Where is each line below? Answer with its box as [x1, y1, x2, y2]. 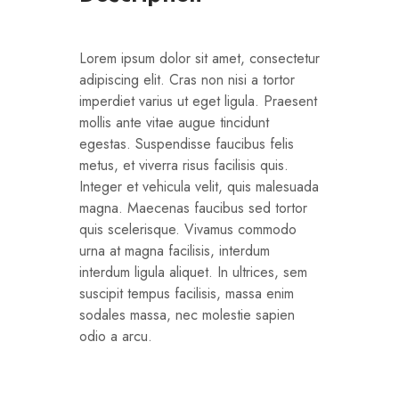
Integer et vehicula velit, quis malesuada [79, 175, 319, 197]
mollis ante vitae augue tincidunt [79, 111, 269, 133]
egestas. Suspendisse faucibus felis [79, 133, 294, 154]
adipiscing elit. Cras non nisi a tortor [79, 69, 295, 90]
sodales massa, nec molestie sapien [79, 304, 295, 325]
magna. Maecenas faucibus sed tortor [79, 197, 307, 218]
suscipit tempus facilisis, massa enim [79, 282, 294, 304]
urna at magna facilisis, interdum [79, 240, 270, 261]
